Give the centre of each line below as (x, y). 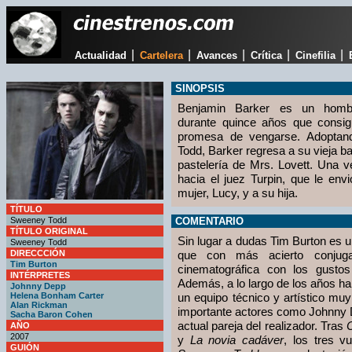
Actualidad (100, 55)
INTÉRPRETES (40, 275)
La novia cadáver (237, 340)
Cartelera (161, 55)
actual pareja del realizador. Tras (262, 326)
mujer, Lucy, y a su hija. (238, 193)
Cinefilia (315, 55)
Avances (216, 55)
